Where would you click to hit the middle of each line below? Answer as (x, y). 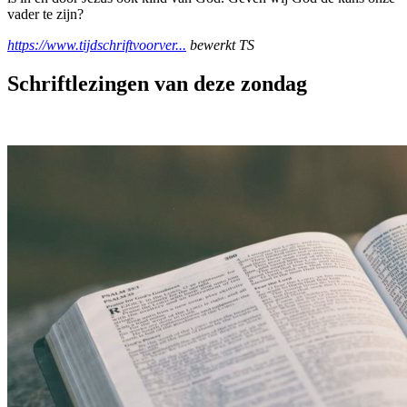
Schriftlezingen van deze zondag (157, 83)
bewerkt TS (220, 45)
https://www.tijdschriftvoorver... (97, 45)
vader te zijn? (45, 14)
